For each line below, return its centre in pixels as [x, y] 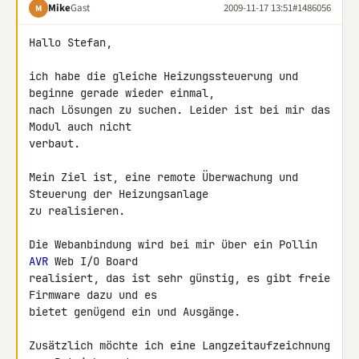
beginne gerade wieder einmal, [125, 93]
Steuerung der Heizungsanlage [122, 194]
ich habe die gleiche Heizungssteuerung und [163, 76]
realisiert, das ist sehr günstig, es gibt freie [179, 278]
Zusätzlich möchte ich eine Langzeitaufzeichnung [179, 345]
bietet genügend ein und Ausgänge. [135, 312]
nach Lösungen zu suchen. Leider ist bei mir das [179, 110]
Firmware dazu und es [96, 295]
